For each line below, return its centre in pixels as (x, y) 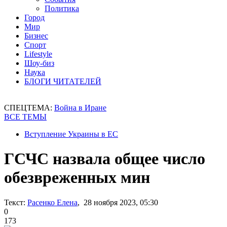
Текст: (15, 202)
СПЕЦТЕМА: (29, 108)
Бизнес (36, 36)
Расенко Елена (52, 202)
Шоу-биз (39, 63)
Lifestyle (38, 54)
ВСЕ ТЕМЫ (25, 117)
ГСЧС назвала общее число (105, 159)
